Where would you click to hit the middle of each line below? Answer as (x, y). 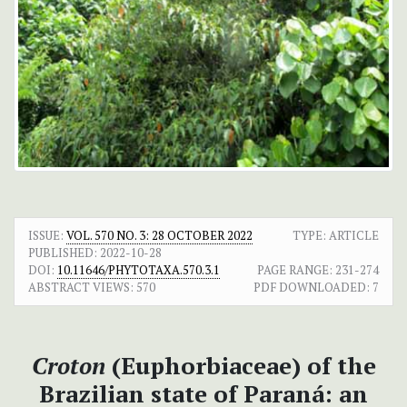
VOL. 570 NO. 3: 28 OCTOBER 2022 (159, 236)
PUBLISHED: (63, 253)
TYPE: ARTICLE (336, 236)
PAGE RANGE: (295, 270)
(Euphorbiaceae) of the (240, 366)
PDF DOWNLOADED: (312, 288)
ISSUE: (47, 236)
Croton (68, 366)
